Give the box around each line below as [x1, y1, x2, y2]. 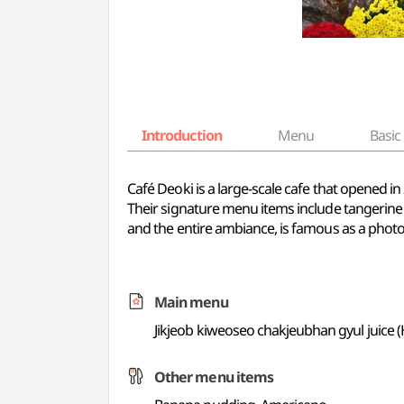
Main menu [154, 292, 228, 312]
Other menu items [154, 367, 273, 387]
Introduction [142, 125, 222, 145]
